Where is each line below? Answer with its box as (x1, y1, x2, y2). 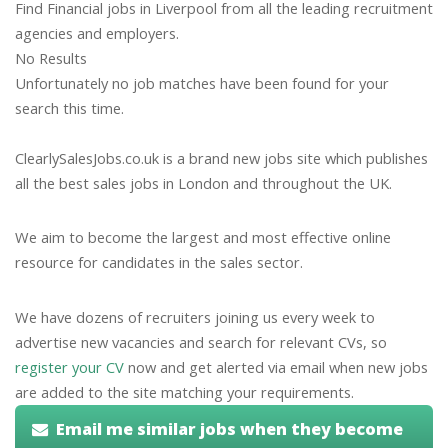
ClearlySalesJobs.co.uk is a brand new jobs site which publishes (15, 147, 428, 168)
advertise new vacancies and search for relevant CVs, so (15, 331, 387, 352)
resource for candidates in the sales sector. (15, 252, 303, 273)
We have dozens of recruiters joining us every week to (15, 306, 375, 327)
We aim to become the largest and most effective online (15, 227, 391, 248)
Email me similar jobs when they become (56, 417, 404, 440)
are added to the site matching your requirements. (15, 381, 354, 402)
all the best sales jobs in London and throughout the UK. (15, 172, 392, 193)
